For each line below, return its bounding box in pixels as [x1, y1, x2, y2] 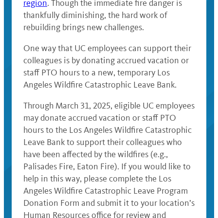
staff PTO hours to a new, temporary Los [23, 67, 170, 78]
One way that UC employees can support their [23, 43, 191, 54]
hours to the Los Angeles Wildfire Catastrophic [23, 125, 192, 136]
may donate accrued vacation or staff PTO [23, 112, 176, 124]
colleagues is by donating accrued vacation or [23, 55, 189, 66]
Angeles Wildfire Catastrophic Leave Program [23, 185, 188, 197]
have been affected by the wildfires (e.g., [23, 149, 168, 160]
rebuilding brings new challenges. [23, 22, 144, 33]
